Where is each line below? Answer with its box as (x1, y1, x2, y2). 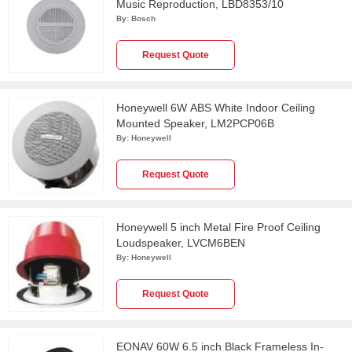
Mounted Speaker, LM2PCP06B (116, 117, 274, 130)
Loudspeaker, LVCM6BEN (116, 236, 245, 249)
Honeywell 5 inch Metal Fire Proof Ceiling (116, 221, 321, 233)
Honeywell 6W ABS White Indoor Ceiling (116, 101, 315, 114)
